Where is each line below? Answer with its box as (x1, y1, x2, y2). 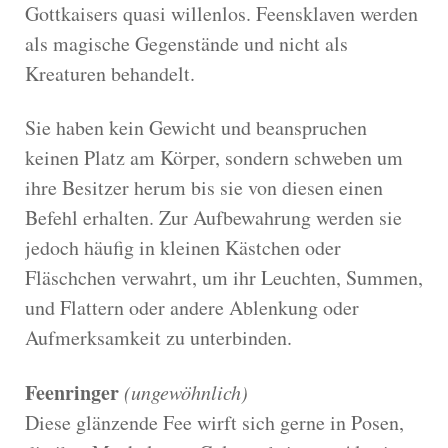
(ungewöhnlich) (124, 378, 248, 405)
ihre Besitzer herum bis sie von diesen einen (25, 173, 383, 201)
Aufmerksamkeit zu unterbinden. (25, 323, 292, 351)
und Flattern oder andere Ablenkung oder (25, 293, 359, 321)
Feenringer (25, 377, 119, 407)
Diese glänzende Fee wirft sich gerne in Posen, (25, 408, 404, 436)
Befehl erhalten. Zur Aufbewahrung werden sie (25, 203, 402, 231)
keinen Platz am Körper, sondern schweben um (25, 143, 403, 171)
